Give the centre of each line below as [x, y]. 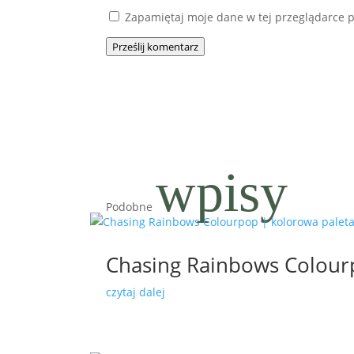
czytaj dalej [136, 292]
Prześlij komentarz [156, 47]
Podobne [131, 207]
